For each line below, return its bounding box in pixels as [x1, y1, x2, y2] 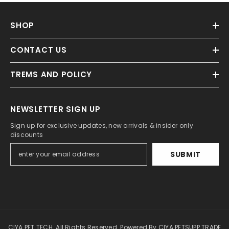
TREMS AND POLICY [10, 69, 92, 80]
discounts [10, 130, 43, 140]
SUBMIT [170, 149, 201, 160]
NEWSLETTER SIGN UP [10, 104, 101, 115]
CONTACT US [10, 44, 67, 56]
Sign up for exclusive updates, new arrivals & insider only [10, 121, 193, 130]
